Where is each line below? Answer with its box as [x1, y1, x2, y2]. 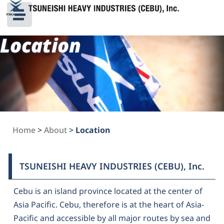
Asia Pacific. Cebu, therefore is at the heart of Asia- [13, 199, 204, 210]
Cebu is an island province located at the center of [13, 185, 202, 196]
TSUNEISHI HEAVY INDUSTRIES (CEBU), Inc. [19, 160, 204, 172]
